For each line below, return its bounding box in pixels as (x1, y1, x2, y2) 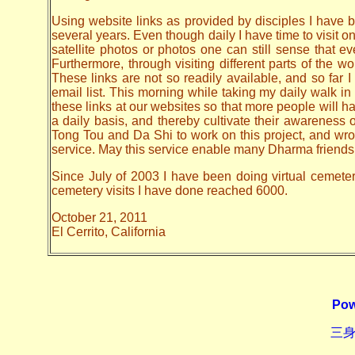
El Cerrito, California (52, 224, 166, 239)
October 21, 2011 (52, 210, 147, 224)
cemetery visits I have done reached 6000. (52, 183, 288, 197)
